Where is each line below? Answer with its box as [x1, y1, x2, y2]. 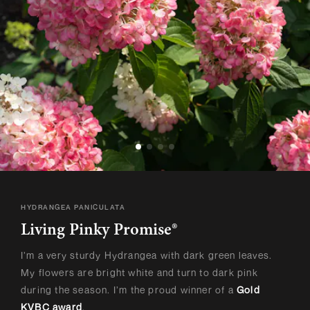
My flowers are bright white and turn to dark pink [21, 266, 258, 279]
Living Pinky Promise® [21, 223, 177, 240]
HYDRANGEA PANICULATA [21, 203, 125, 212]
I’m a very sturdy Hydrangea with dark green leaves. [21, 249, 273, 262]
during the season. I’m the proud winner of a [21, 284, 237, 296]
